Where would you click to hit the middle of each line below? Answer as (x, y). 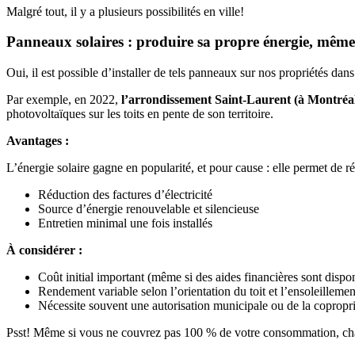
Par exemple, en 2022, (64, 100)
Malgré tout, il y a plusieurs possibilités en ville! (125, 11)
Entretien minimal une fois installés (125, 223)
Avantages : (38, 141)
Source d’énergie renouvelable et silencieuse (149, 209)
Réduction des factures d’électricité (125, 195)
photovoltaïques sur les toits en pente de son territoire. (140, 114)
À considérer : (44, 250)
